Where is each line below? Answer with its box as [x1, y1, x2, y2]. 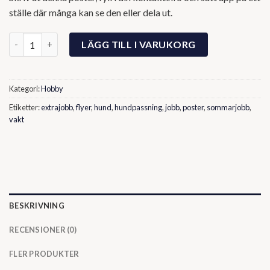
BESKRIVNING [9, 200, 64, 210]
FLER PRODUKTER [9, 248, 80, 259]
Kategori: [9, 83, 41, 93]
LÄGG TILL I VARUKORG [81, 38, 196, 50]
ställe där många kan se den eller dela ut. [9, 7, 172, 19]
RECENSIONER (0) [9, 224, 77, 234]
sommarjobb [207, 102, 250, 112]
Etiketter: [9, 102, 41, 112]
